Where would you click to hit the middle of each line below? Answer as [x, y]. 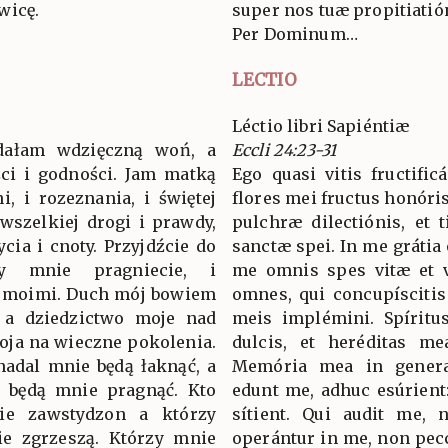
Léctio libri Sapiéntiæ [321, 125]
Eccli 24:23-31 [284, 149]
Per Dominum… [295, 33]
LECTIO [264, 79]
